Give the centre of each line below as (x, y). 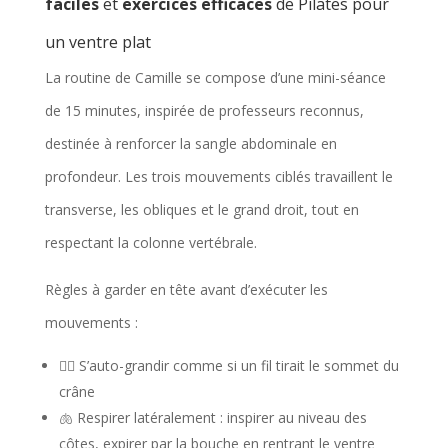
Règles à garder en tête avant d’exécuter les (186, 289)
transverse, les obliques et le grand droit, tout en (201, 209)
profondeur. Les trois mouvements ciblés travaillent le (218, 176)
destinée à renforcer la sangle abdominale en (190, 143)
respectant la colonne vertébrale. (150, 242)
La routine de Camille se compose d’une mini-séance (215, 77)
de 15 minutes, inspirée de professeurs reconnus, (204, 110)
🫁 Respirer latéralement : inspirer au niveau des (212, 417)
